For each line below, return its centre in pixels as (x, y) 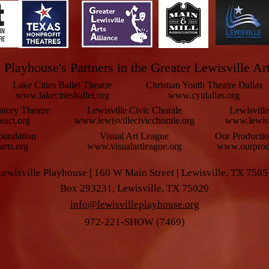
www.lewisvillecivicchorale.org (134, 120)
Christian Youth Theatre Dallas (204, 85)
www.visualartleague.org (134, 146)
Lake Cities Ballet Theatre (62, 85)
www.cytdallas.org (204, 95)
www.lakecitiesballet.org (62, 95)
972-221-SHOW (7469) (134, 222)
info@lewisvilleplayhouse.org (134, 204)
